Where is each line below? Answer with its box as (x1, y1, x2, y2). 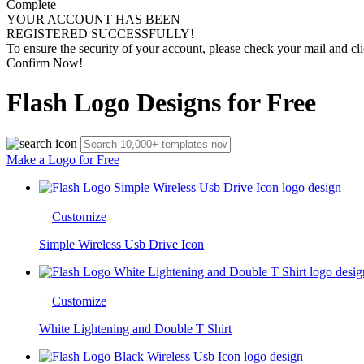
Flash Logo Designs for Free (6, 88, 316, 118)
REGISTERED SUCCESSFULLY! (6, 27, 194, 41)
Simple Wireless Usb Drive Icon (39, 236, 204, 251)
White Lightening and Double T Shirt (39, 321, 232, 336)
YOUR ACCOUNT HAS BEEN (6, 12, 180, 26)
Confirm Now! (6, 56, 83, 70)
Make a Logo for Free (6, 152, 119, 167)
